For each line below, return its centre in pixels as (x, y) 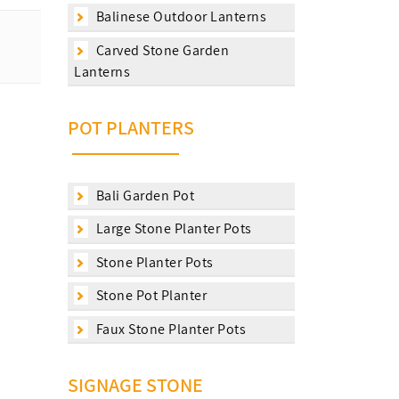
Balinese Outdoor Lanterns (179, 16)
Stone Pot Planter (150, 295)
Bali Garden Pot (143, 195)
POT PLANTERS (131, 127)
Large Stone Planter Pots (172, 228)
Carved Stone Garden (161, 50)
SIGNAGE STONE (135, 385)
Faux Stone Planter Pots (169, 329)
